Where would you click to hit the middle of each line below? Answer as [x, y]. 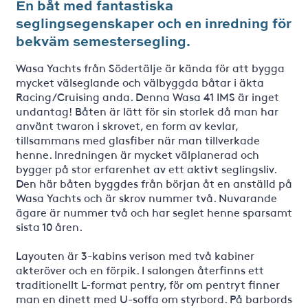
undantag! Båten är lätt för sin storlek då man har [147, 111]
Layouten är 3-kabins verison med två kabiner [135, 255]
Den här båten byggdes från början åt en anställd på [154, 183]
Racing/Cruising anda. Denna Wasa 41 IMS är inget [147, 97]
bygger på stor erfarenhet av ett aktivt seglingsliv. [146, 169]
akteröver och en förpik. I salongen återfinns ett [140, 270]
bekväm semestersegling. [103, 41]
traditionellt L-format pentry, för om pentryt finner [147, 284]
